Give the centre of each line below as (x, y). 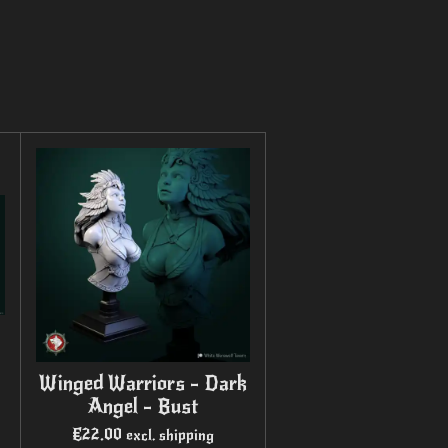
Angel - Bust (143, 406)
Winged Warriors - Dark (143, 383)
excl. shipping (170, 434)
